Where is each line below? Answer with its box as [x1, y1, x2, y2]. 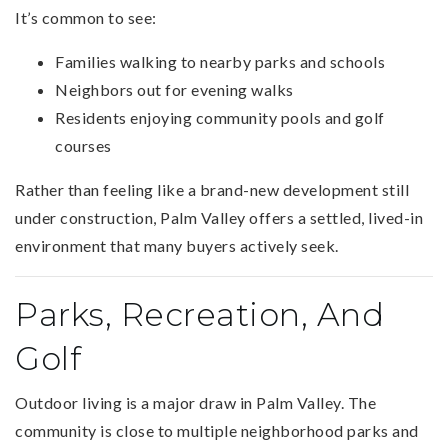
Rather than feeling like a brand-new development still [15, 179, 409, 199]
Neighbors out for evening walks [55, 79, 294, 99]
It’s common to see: [15, 7, 157, 27]
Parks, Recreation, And [15, 294, 384, 334]
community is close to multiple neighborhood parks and [15, 420, 419, 440]
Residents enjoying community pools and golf [55, 107, 385, 127]
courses [55, 135, 112, 155]
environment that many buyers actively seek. [15, 235, 339, 255]
